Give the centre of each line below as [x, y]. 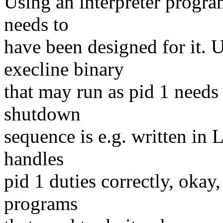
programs [41, 203]
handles [34, 158]
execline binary [64, 69]
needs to [36, 24]
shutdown [42, 113]
